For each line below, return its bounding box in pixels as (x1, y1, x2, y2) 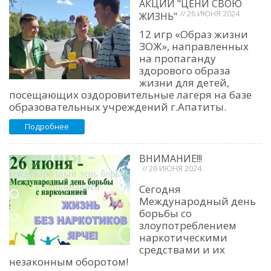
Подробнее (25, 121, 69, 132)
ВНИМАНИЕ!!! (139, 152, 202, 166)
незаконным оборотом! (9, 255, 128, 269)
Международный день (139, 194, 256, 209)
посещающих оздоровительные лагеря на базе (9, 88, 252, 102)
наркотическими (139, 230, 227, 245)
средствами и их (139, 243, 225, 257)
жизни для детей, (139, 76, 229, 90)
